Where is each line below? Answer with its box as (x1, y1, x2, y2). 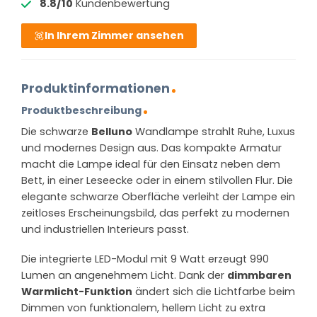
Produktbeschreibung (21, 103, 142, 117)
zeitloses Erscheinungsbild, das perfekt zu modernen (21, 206, 289, 221)
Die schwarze (21, 125, 91, 139)
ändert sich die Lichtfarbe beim (132, 284, 295, 299)
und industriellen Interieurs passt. (21, 222, 189, 237)
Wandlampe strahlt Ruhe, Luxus (132, 125, 295, 139)
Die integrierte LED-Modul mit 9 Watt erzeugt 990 (21, 251, 269, 266)
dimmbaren (227, 267, 292, 282)
